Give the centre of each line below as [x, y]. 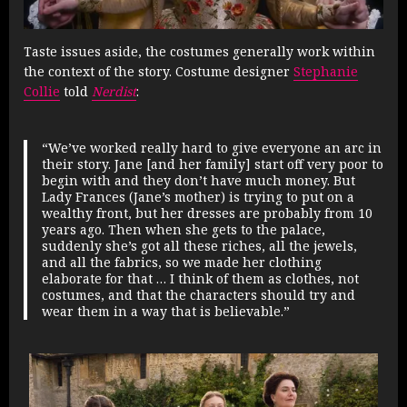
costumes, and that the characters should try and [198, 295]
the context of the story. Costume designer [159, 72]
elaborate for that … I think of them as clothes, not [200, 279]
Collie [42, 92]
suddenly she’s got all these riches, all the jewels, [199, 246]
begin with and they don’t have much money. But [198, 181]
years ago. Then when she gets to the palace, [183, 230]
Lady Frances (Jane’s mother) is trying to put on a [198, 197]
